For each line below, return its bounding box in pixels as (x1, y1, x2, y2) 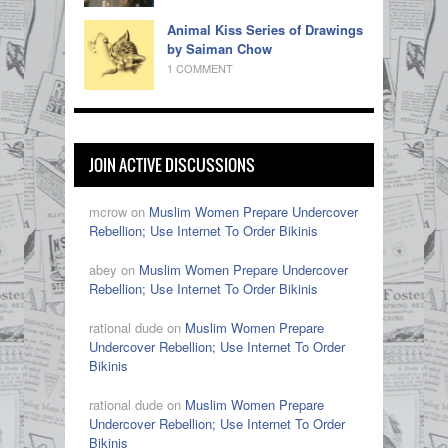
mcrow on (89, 202, 149, 222)
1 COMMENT (167, 60, 233, 77)
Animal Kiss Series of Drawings (167, 20, 363, 40)
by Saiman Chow (167, 39, 272, 59)
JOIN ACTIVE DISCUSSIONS (89, 153, 255, 178)
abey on (89, 260, 139, 280)
